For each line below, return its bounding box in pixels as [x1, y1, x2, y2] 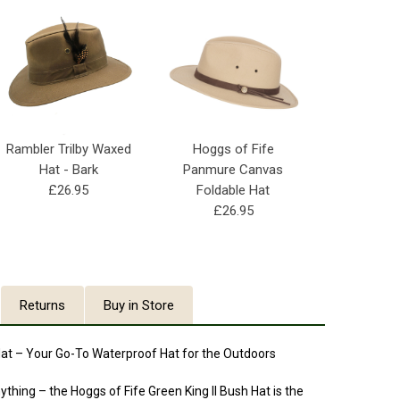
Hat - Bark [38, 162, 98, 179]
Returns [20, 296, 65, 313]
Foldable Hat [196, 182, 271, 199]
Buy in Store [104, 296, 174, 313]
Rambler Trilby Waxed [5, 141, 131, 158]
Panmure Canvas [183, 162, 284, 179]
